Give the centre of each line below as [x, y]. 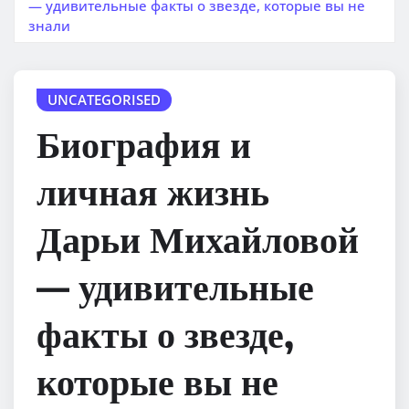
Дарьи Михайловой [198, 239]
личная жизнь [153, 191]
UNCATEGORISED [104, 99]
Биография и [144, 144]
